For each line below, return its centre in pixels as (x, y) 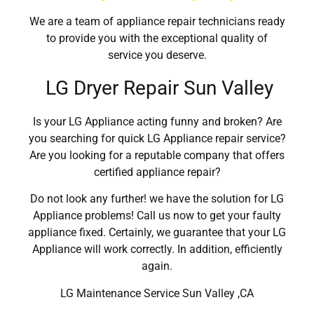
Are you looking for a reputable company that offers (157, 155)
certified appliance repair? (157, 172)
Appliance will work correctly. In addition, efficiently (157, 250)
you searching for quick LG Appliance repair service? (157, 138)
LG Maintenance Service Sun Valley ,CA (157, 293)
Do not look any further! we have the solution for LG (157, 199)
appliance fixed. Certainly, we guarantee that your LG (157, 233)
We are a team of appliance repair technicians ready (157, 22)
